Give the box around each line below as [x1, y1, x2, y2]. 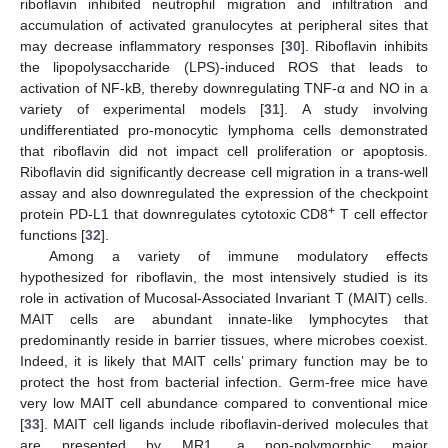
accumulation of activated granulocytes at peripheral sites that [20, 17, 428, 34]
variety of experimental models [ [20, 101, 265, 118]
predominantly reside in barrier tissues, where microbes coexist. [20, 332, 428, 349]
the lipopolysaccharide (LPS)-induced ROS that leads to [20, 59, 428, 76]
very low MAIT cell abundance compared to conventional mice [20, 395, 428, 412]
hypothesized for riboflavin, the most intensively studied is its [20, 269, 428, 286]
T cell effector [335, 206, 428, 223]
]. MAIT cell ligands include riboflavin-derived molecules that [40, 416, 428, 433]
